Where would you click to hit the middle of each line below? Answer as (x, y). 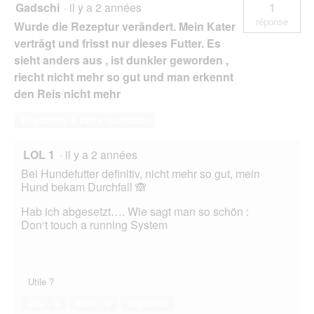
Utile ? (41, 282)
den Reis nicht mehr (69, 94)
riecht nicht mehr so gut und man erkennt (124, 77)
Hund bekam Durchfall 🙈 (84, 187)
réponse (272, 22)
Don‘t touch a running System (94, 225)
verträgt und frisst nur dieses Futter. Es (117, 43)
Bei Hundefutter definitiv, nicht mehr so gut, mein (141, 174)
